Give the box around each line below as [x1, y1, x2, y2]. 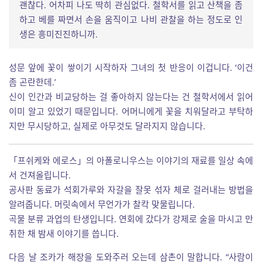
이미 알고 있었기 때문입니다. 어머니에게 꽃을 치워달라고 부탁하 [9, 105, 253, 117]
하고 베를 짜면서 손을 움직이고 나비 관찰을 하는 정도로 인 [19, 13, 243, 25]
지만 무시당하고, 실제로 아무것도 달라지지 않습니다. [9, 120, 205, 132]
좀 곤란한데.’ [9, 76, 56, 88]
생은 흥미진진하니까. [19, 28, 98, 40]
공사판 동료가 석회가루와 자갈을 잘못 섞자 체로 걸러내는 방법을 [9, 184, 253, 195]
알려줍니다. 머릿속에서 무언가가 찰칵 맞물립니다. [9, 198, 195, 210]
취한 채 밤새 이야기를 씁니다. [9, 227, 119, 239]
